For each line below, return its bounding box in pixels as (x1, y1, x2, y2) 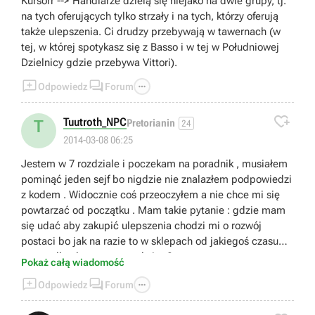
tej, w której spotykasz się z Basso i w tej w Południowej (21, 40, 279, 53)
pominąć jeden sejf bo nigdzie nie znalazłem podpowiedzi (21, 172, 292, 186)
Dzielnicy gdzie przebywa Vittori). (21, 56, 177, 69)
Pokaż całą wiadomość (21, 256, 124, 268)
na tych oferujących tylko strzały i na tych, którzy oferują (21, 9, 278, 22)
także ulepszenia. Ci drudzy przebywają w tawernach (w (21, 25, 281, 38)
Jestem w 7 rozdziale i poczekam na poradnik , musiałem (21, 157, 288, 170)
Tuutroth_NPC (63, 115, 127, 129)
